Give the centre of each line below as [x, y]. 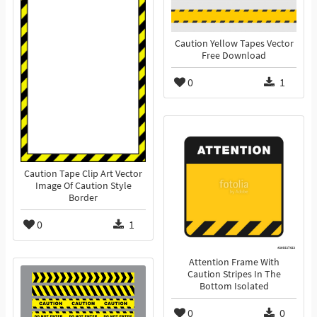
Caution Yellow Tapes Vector [234, 44]
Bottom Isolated [234, 287]
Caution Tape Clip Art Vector [83, 174]
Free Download [234, 56]
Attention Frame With [234, 263]
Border [83, 198]
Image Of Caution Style [83, 186]
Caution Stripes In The [234, 275]
